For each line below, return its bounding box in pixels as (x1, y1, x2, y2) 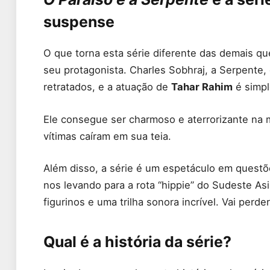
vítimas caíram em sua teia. (43, 130, 171, 142)
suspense (43, 13, 115, 31)
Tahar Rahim (171, 81, 233, 93)
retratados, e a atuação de (43, 81, 171, 93)
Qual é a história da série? (43, 232, 231, 251)
